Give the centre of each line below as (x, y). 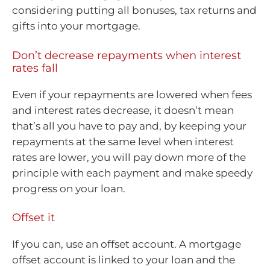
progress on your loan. (69, 188)
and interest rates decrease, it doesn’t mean (123, 110)
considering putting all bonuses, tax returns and (134, 11)
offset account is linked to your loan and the (124, 260)
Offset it (33, 218)
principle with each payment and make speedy (132, 173)
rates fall (35, 68)
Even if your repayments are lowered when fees (132, 94)
